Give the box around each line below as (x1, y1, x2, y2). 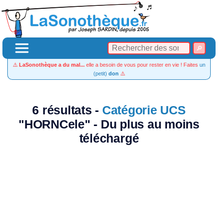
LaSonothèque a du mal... (19, 62, 85, 68)
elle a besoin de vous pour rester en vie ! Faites (85, 62, 200, 68)
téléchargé (79, 132, 139, 145)
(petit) (93, 71, 109, 76)
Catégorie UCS (102, 104, 186, 117)
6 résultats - (32, 104, 102, 117)
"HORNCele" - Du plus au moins (18, 118, 200, 131)
